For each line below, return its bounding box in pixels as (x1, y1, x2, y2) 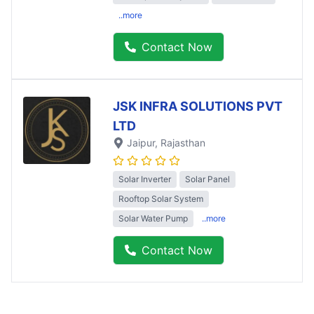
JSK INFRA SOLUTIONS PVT (113, 98, 282, 114)
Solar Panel (185, 173, 230, 184)
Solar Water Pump (118, 212, 188, 224)
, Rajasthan (155, 136, 205, 149)
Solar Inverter (118, 173, 171, 184)
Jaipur (127, 136, 155, 149)
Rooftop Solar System (118, 193, 203, 204)
